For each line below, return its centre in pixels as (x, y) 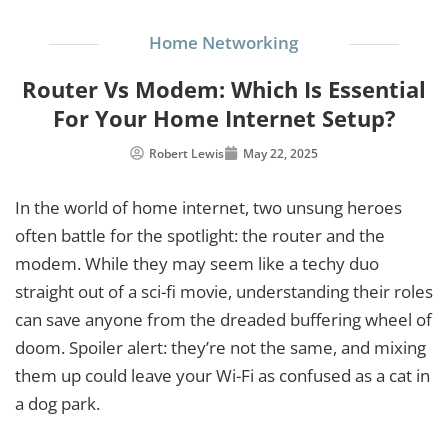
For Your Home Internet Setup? (224, 117)
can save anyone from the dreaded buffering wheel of (223, 319)
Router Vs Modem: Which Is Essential (224, 88)
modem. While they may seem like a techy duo (197, 263)
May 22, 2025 (280, 153)
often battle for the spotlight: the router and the (200, 235)
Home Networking (224, 42)
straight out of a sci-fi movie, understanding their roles (224, 291)
